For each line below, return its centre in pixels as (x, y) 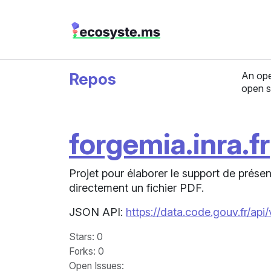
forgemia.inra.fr (169, 144)
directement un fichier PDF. (136, 188)
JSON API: (97, 212)
